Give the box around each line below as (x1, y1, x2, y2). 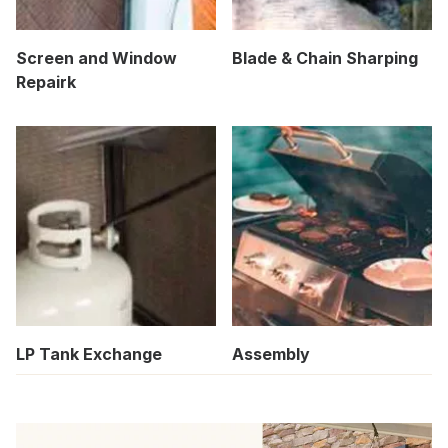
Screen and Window (16, 47, 177, 68)
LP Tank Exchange (16, 343, 162, 364)
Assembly (232, 343, 310, 364)
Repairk (16, 71, 76, 92)
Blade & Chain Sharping (232, 47, 418, 68)
